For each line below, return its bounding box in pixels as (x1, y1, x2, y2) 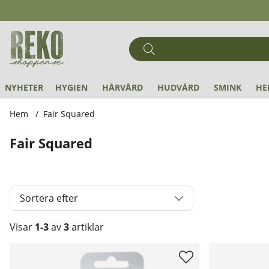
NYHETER (5, 82, 43, 93)
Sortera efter (20, 192, 78, 205)
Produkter (10, 243, 56, 256)
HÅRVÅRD (102, 82, 143, 93)
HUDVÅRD (157, 82, 199, 93)
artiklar (69, 220, 104, 234)
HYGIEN (55, 82, 88, 93)
